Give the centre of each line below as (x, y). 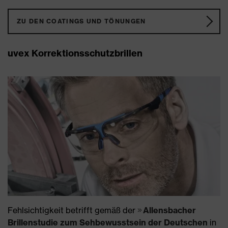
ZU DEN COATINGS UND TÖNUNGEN (81, 21)
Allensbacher (169, 210)
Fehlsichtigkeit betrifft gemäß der (73, 210)
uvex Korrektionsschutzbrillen (75, 53)
